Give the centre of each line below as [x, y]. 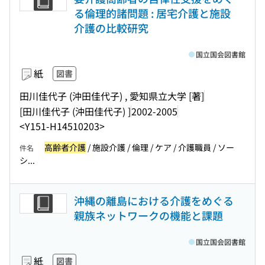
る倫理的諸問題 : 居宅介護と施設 [152, 13]
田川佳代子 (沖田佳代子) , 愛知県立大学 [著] [112, 96]
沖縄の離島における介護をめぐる [154, 201]
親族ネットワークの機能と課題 [148, 215]
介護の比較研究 [111, 28]
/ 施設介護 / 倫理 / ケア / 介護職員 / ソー [160, 147]
